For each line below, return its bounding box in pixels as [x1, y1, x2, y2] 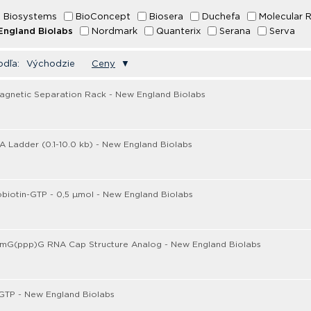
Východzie [26, 58, 75, 69]
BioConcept [76, 11, 131, 22]
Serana [219, 26, 251, 36]
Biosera [149, 11, 183, 22]
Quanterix [156, 26, 201, 36]
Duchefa [202, 11, 240, 22]
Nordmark [92, 26, 137, 36]
